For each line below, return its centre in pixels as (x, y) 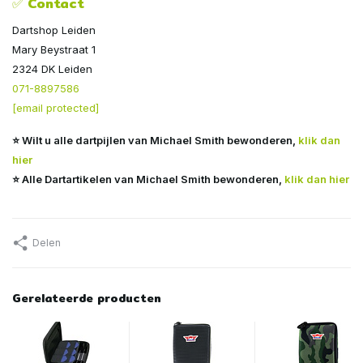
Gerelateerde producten (87, 298)
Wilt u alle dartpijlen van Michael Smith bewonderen (157, 140)
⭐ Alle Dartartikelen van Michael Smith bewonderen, (148, 179)
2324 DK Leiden (52, 68)
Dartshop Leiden (54, 30)
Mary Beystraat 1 (54, 49)
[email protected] (56, 107)
